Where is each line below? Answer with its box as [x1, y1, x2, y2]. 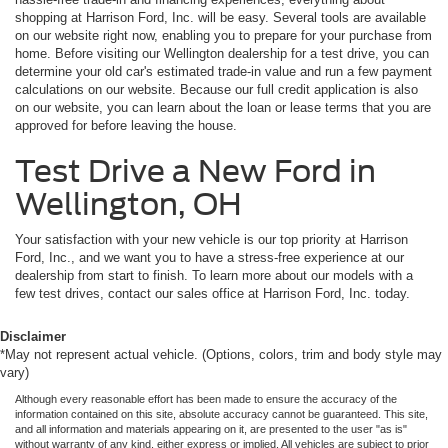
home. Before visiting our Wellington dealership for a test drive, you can [15, 45, 429, 61]
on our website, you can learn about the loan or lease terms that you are [15, 99, 431, 115]
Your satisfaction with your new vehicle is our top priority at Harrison [15, 231, 408, 247]
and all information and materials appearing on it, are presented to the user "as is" [15, 422, 407, 435]
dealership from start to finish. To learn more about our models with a [15, 267, 413, 283]
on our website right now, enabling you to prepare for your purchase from [15, 27, 432, 43]
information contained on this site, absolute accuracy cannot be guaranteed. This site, [15, 407, 428, 420]
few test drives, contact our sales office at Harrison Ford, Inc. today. [15, 285, 410, 301]
